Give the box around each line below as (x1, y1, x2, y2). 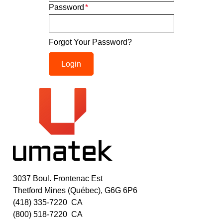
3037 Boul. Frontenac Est (13, 174, 103, 183)
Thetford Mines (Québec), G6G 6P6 (13, 186, 138, 195)
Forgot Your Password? (48, 37, 132, 46)
